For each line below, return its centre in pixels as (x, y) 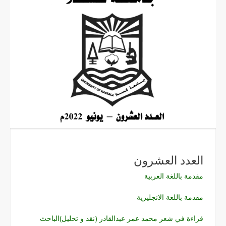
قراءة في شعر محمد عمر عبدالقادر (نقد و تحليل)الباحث (122, 218)
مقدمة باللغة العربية (174, 176)
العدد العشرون (168, 160)
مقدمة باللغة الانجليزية (170, 197)
